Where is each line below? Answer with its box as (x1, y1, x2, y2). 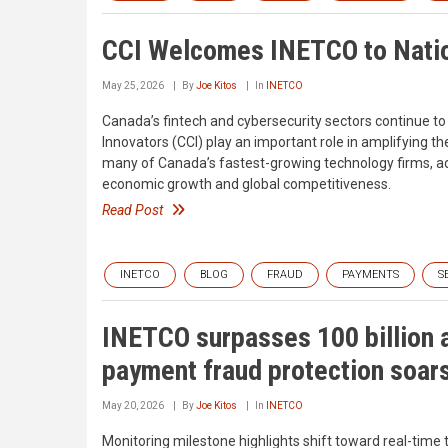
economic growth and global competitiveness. (102, 175, 391, 192)
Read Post (102, 201, 163, 218)
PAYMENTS (342, 267, 399, 281)
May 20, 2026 (102, 399, 164, 411)
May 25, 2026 (102, 79, 164, 91)
